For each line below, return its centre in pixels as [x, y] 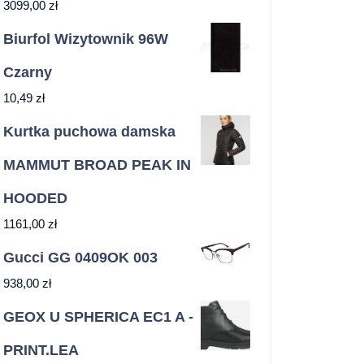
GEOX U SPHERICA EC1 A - [98, 317]
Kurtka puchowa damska [89, 132]
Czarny [28, 73]
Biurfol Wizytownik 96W [86, 39]
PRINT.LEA [41, 351]
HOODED [35, 199]
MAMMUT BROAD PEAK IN [97, 165]
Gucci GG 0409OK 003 [80, 258]
